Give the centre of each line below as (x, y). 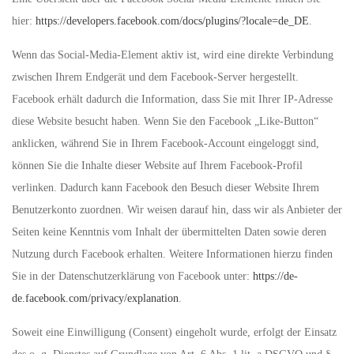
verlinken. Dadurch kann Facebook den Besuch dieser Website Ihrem (166, 188)
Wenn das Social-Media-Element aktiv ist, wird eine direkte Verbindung (173, 55)
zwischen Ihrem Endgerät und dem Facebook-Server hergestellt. (155, 77)
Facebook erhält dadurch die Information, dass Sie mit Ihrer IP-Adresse (172, 99)
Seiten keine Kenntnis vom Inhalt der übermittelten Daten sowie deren (169, 232)
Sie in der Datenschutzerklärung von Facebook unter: (132, 276)
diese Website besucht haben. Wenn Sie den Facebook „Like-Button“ (165, 121)
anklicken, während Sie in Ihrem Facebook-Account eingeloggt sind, (166, 143)
